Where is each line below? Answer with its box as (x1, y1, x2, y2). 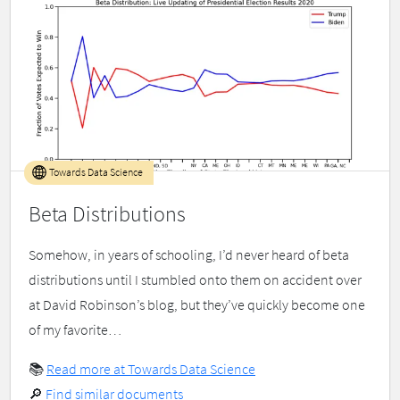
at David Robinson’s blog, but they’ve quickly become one (29, 296, 365, 314)
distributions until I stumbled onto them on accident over (29, 271, 362, 289)
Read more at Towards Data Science (46, 360, 255, 379)
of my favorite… (29, 321, 121, 339)
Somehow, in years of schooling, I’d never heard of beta (29, 246, 349, 264)
